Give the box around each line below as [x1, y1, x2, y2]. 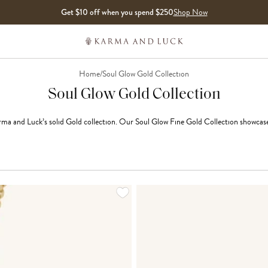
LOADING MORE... [133, 184, 203, 196]
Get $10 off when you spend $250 [60, 6, 173, 18]
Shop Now [173, 6, 208, 19]
